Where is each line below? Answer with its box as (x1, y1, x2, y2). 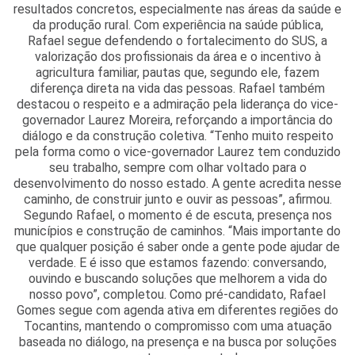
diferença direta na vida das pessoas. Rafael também (30, 81, 325, 96)
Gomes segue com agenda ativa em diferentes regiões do (17, 303, 338, 318)
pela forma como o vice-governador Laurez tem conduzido (14, 144, 341, 159)
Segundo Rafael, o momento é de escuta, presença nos (23, 208, 332, 223)
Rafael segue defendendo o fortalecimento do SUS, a (28, 33, 327, 48)
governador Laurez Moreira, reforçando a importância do (22, 113, 333, 128)
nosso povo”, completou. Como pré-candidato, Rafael (29, 287, 326, 302)
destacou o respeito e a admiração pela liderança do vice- (17, 97, 338, 112)
